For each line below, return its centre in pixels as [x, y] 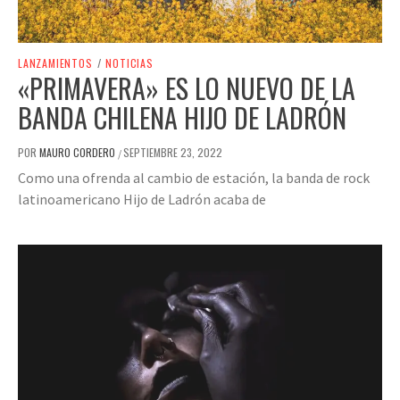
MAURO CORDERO [79, 153]
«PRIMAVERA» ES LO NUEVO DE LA [187, 88]
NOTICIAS [129, 63]
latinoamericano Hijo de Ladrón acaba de [142, 200]
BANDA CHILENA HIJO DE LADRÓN [182, 118]
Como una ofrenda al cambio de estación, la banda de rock [194, 178]
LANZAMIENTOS [55, 63]
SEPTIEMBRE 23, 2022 [173, 153]
